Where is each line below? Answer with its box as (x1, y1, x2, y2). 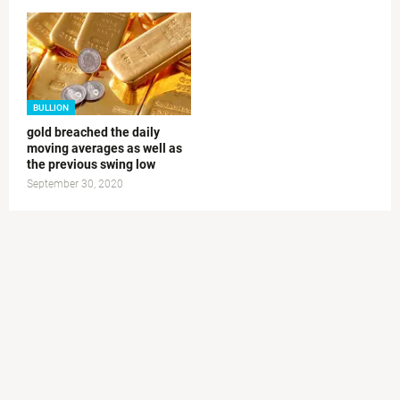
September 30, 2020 (27, 177, 123, 190)
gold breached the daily (27, 124, 160, 139)
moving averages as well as (27, 140, 182, 155)
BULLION (33, 102, 69, 112)
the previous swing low (27, 156, 155, 171)
